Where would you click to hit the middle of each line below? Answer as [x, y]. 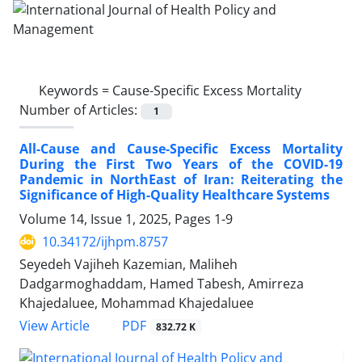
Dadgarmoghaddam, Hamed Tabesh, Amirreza [162, 284]
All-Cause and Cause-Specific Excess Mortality [181, 149]
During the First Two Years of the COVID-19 [181, 164]
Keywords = [76, 90]
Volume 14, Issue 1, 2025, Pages [117, 219]
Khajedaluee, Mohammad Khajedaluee [137, 303]
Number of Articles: [80, 110]
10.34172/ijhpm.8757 [105, 242]
